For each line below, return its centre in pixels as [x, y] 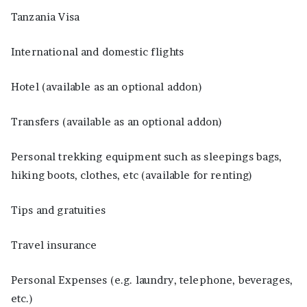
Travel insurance [54, 245]
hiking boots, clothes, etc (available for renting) [132, 175]
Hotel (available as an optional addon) [107, 86]
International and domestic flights [98, 51]
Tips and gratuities [58, 210]
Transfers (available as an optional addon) [117, 121]
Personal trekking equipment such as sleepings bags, [147, 156]
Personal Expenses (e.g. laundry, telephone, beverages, [152, 280]
